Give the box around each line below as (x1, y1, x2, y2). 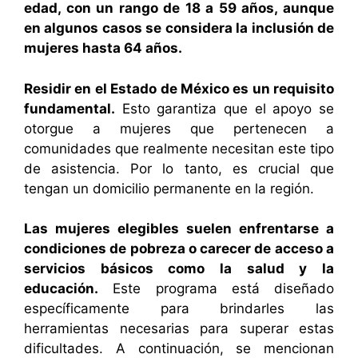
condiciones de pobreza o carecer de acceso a (24, 241, 334, 257)
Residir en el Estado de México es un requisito (24, 80, 334, 97)
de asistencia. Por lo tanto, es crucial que (24, 160, 334, 177)
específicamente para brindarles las (24, 300, 334, 317)
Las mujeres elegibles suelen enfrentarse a (24, 221, 334, 237)
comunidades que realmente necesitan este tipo (24, 140, 334, 157)
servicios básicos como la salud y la (24, 261, 334, 277)
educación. (24, 280, 98, 297)
